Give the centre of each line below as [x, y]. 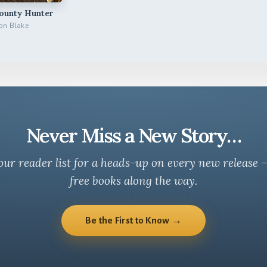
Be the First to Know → [133, 220]
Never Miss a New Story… [133, 135]
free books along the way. [133, 180]
